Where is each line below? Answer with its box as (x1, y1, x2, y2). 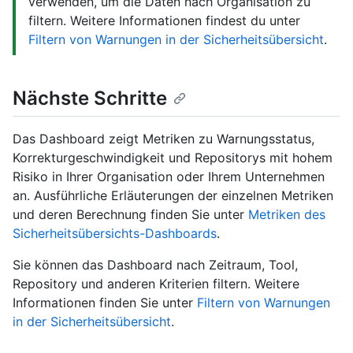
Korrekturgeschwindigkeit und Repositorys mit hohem (13, 149, 333, 165)
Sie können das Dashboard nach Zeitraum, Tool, (13, 256, 298, 273)
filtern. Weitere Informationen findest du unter (28, 12, 300, 28)
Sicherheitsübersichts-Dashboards (13, 225, 217, 241)
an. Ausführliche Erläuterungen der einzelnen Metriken (13, 187, 333, 203)
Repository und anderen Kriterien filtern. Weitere (13, 275, 299, 292)
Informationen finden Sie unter (13, 294, 197, 310)
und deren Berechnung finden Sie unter (13, 206, 248, 222)
